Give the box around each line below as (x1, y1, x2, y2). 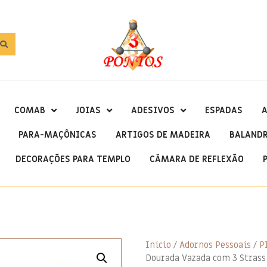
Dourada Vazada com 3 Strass (145, 252, 266, 264)
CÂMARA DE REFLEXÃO (150, 153, 244, 165)
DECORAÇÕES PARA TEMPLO (15, 153, 131, 165)
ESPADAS (204, 104, 243, 116)
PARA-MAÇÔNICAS (18, 128, 97, 141)
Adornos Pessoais (179, 238, 251, 251)
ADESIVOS (131, 104, 175, 116)
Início (145, 238, 171, 251)
